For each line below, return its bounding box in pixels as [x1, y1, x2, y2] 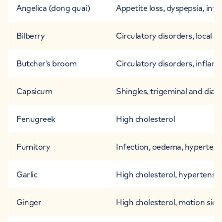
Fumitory [16, 141, 51, 152]
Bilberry [16, 30, 45, 41]
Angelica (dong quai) [16, 2, 91, 13]
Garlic [16, 169, 38, 179]
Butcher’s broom [16, 58, 77, 68]
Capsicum [16, 86, 53, 96]
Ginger [16, 197, 42, 207]
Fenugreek [16, 113, 55, 124]
